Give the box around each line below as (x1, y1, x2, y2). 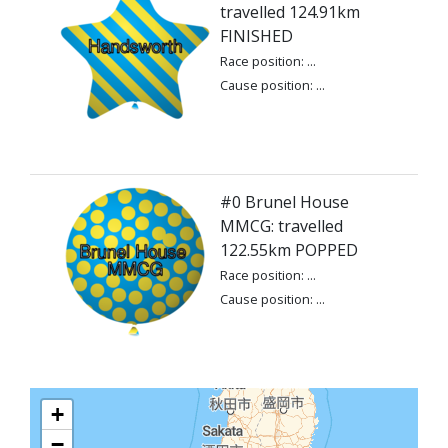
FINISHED (220, 25, 293, 47)
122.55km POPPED (220, 239, 358, 261)
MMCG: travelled (220, 215, 343, 237)
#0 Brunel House (220, 191, 349, 213)
